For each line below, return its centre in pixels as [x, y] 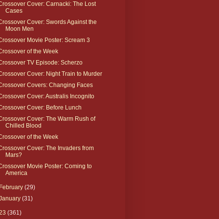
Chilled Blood [23, 125]
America [16, 173]
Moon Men [19, 29]
